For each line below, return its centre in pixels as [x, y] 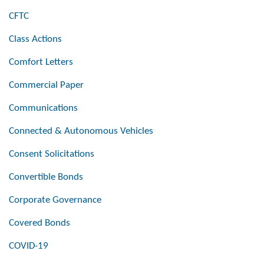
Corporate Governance [55, 200]
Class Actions [35, 39]
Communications [43, 108]
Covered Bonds [39, 223]
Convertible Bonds [46, 177]
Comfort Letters [41, 62]
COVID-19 [29, 246]
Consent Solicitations [52, 154]
